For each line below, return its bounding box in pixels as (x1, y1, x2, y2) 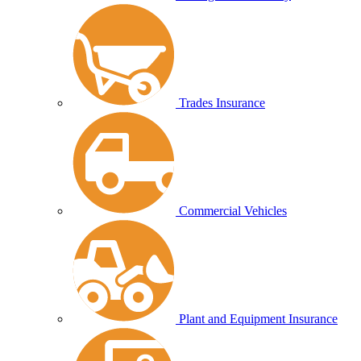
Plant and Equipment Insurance (179, 312, 338, 326)
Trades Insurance (179, 96, 265, 110)
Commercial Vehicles (179, 204, 287, 218)
